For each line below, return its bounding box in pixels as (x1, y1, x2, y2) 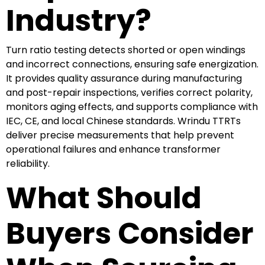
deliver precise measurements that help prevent (6, 128, 234, 142)
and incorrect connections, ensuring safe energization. (6, 57, 258, 71)
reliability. (6, 156, 50, 170)
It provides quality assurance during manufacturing (6, 71, 242, 85)
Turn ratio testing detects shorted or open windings (6, 43, 245, 57)
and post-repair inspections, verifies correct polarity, (6, 85, 253, 99)
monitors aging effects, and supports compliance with (6, 99, 258, 114)
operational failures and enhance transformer (6, 142, 221, 156)
